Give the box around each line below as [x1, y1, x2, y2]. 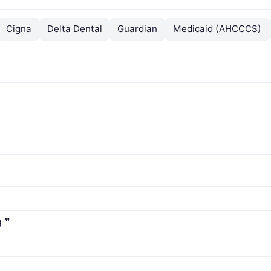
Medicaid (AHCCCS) [172, 23, 261, 35]
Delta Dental [47, 23, 102, 35]
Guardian [117, 23, 158, 35]
